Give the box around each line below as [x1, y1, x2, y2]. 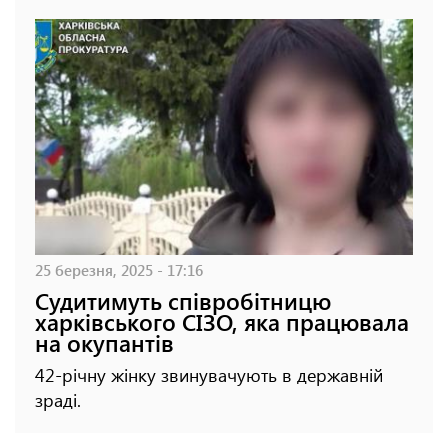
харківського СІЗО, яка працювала [35, 305, 409, 337]
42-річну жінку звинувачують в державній [35, 362, 383, 387]
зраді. [35, 387, 81, 412]
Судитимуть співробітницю [35, 284, 331, 316]
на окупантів [35, 326, 174, 358]
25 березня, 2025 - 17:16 [35, 258, 203, 280]
